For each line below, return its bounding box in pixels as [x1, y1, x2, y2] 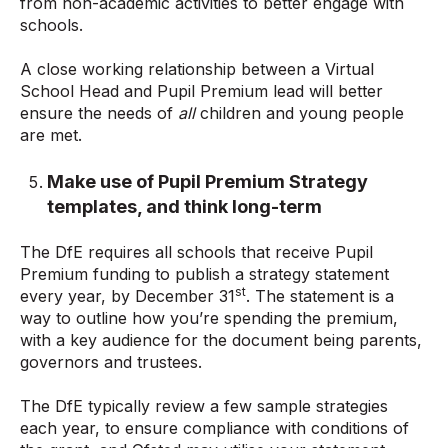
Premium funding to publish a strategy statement [20, 263, 389, 284]
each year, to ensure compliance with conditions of [20, 418, 409, 439]
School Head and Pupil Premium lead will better [20, 81, 383, 102]
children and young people [200, 103, 404, 124]
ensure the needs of [20, 103, 178, 124]
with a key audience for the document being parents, [20, 329, 422, 350]
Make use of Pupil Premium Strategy [47, 170, 369, 192]
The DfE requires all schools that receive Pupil [20, 241, 373, 262]
